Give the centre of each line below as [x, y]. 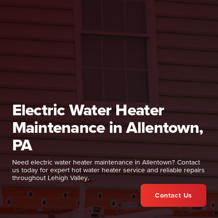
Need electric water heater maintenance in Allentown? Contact [106, 162]
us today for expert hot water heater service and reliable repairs [108, 170]
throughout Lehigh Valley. [50, 178]
